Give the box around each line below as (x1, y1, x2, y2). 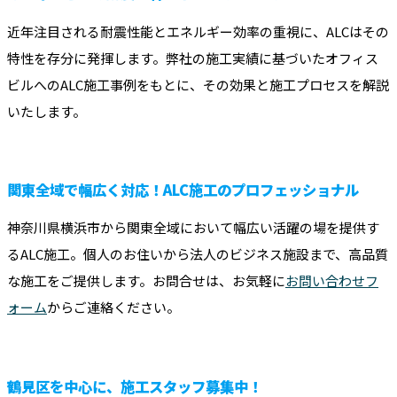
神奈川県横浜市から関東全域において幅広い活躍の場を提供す (7, 218, 379, 237)
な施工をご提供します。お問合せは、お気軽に (7, 271, 285, 291)
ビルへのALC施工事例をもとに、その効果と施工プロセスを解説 (7, 74, 389, 94)
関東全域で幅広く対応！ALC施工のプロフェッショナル (7, 179, 359, 201)
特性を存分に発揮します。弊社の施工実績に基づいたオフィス (7, 48, 378, 67)
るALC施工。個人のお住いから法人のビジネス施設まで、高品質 (7, 245, 388, 264)
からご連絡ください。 (47, 298, 180, 317)
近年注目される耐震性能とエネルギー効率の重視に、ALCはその (7, 21, 389, 41)
